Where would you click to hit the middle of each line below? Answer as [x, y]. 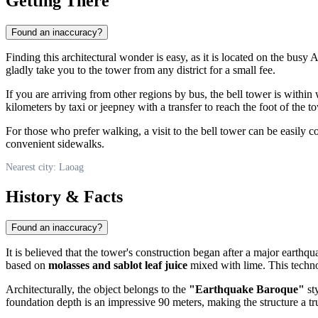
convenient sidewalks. [55, 143]
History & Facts [64, 196]
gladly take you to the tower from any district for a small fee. [141, 70]
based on [27, 265]
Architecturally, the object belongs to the [97, 290]
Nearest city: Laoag [45, 167]
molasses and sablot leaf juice [118, 265]
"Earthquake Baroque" [247, 290]
